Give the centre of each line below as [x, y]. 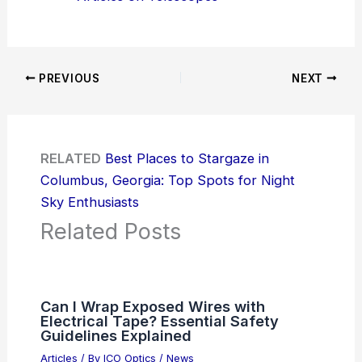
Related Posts [110, 232]
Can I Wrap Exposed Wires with [152, 307]
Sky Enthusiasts [89, 202]
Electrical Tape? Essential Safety [159, 321]
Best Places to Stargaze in [187, 159]
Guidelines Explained [116, 336]
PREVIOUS [68, 78]
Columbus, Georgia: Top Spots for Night [167, 181]
